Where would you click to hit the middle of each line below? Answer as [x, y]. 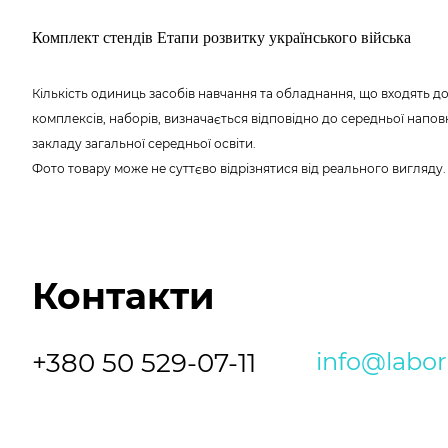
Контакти [123, 295]
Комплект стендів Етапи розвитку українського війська [221, 37]
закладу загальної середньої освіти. [144, 143]
